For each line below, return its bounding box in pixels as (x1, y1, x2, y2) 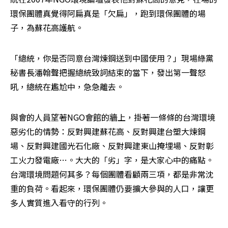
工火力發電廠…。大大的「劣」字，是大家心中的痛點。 (10, 154, 214, 166)
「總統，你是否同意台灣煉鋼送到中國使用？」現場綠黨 (10, 52, 214, 65)
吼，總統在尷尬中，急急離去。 (10, 80, 124, 93)
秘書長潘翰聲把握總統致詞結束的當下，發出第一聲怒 (10, 66, 206, 79)
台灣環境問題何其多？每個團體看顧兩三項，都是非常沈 (10, 168, 214, 181)
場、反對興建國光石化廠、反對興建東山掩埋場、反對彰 (10, 139, 214, 152)
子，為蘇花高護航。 (10, 21, 83, 34)
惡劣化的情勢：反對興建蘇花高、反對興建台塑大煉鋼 (10, 125, 206, 138)
